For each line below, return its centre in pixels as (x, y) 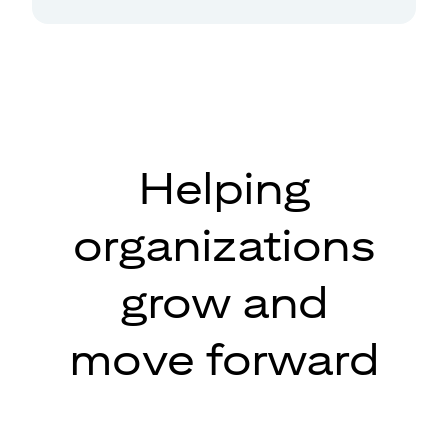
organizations (224, 245)
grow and (224, 302)
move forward (224, 359)
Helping (224, 188)
